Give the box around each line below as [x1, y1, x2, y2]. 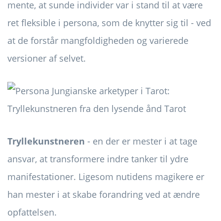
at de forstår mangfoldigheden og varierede [7, 35, 188, 47]
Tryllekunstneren [7, 135, 85, 147]
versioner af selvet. [7, 52, 86, 65]
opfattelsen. [7, 206, 57, 219]
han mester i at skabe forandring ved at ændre [7, 188, 200, 201]
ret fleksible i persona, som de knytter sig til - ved [7, 17, 211, 29]
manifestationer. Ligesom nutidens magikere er [7, 171, 204, 183]
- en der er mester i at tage [85, 135, 197, 147]
